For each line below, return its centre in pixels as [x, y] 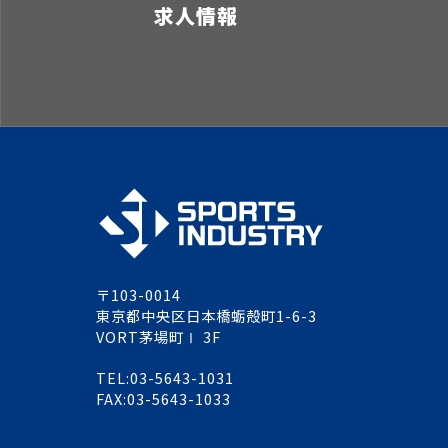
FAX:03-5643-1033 [163, 398]
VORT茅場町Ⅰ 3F [158, 336]
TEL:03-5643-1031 [165, 377]
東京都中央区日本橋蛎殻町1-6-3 [206, 315]
